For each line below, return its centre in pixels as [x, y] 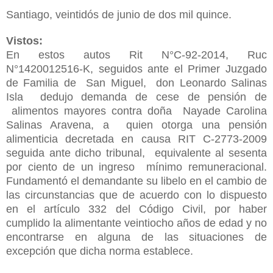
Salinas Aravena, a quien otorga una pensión [136, 125]
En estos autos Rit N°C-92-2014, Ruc [136, 55]
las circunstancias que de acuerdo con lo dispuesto [136, 195]
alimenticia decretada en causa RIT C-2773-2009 [136, 139]
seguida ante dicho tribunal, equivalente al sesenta [136, 153]
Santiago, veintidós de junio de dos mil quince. [119, 14]
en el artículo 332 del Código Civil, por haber [136, 209]
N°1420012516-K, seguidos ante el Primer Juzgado [136, 69]
